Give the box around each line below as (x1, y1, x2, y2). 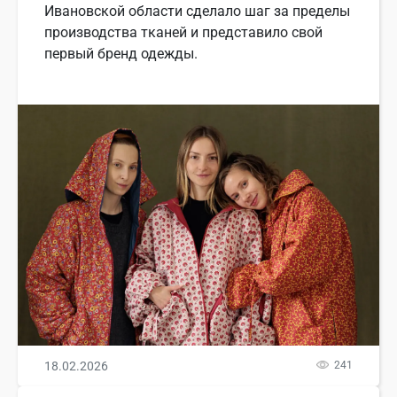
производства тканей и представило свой (44, 24, 323, 42)
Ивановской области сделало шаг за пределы (44, 3, 350, 20)
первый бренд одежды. (44, 45, 198, 63)
